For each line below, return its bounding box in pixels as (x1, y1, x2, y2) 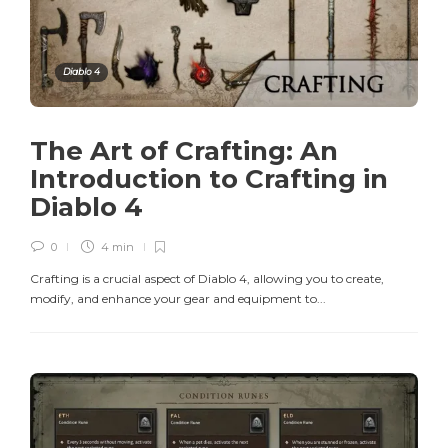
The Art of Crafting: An (30, 135, 338, 168)
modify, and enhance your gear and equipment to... (30, 291, 326, 307)
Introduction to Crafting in (30, 163, 388, 196)
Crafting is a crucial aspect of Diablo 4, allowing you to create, (30, 271, 384, 287)
